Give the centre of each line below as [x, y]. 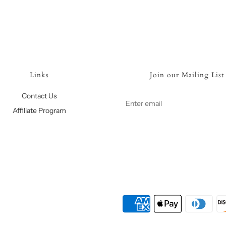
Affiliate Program [39, 110]
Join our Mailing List [187, 75]
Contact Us [39, 96]
